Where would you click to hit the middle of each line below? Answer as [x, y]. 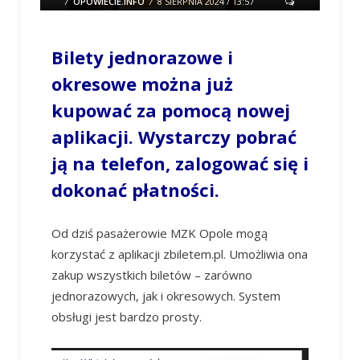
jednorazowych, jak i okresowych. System [166, 296]
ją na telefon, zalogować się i [180, 164]
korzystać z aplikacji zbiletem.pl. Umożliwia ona [179, 254]
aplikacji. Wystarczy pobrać [174, 137]
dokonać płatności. [135, 190]
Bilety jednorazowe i [142, 57]
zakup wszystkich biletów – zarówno [151, 275]
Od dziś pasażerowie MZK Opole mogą [159, 233]
